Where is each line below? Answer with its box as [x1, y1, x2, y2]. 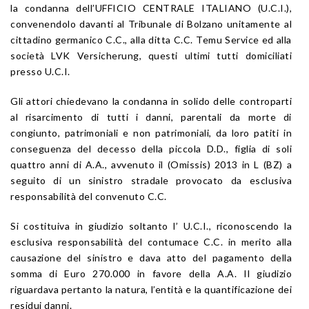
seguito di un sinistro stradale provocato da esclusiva [10, 174, 292, 186]
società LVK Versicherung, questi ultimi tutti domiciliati [10, 49, 292, 61]
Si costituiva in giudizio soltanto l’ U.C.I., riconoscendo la [10, 219, 292, 232]
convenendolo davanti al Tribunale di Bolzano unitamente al [10, 17, 292, 30]
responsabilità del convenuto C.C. [10, 190, 167, 202]
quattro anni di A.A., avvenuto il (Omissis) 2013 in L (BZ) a [10, 158, 292, 170]
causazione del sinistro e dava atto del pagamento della [10, 251, 292, 263]
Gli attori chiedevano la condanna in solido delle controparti [10, 94, 292, 107]
